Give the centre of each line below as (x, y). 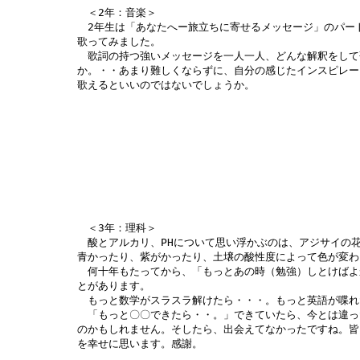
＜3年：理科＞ (117, 227)
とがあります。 (114, 285)
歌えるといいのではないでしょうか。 (166, 84)
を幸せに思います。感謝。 (140, 343)
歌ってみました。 (119, 41)
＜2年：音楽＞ (117, 12)
